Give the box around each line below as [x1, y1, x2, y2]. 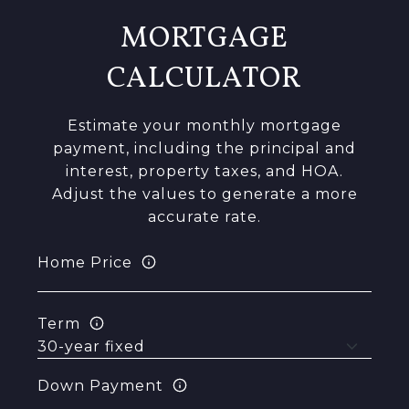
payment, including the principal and [53, 140, 356, 157]
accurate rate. [148, 208, 261, 225]
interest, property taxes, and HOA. [66, 163, 343, 180]
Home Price [37, 253, 132, 271]
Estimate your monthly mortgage [68, 117, 341, 134]
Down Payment [37, 376, 163, 394]
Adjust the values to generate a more [51, 185, 358, 203]
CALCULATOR [107, 59, 302, 100]
